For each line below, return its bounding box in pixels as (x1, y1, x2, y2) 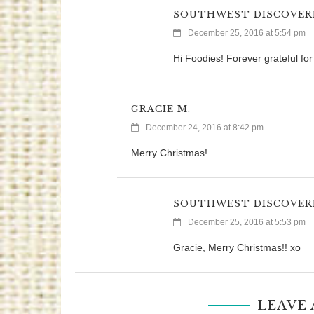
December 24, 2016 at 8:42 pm (146, 123, 264, 133)
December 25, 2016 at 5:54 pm (188, 28, 306, 39)
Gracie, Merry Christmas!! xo (173, 242, 301, 254)
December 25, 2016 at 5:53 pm (188, 217, 306, 228)
